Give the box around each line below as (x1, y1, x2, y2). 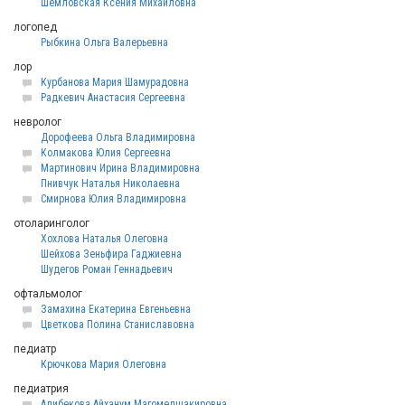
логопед (14, 21, 57, 33)
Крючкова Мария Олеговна (41, 358, 166, 371)
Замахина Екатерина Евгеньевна (41, 303, 191, 316)
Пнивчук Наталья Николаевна (41, 177, 180, 190)
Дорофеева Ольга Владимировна (41, 131, 195, 144)
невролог (14, 116, 61, 128)
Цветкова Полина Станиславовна (41, 318, 194, 331)
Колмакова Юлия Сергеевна (41, 146, 171, 159)
